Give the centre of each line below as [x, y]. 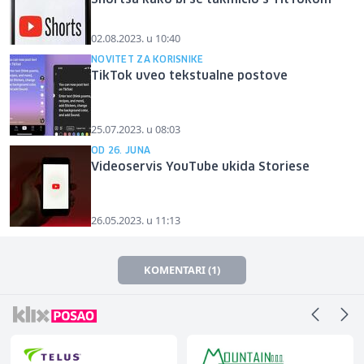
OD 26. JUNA [121, 150]
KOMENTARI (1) [182, 269]
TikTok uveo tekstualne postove [189, 76]
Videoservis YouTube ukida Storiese [200, 167]
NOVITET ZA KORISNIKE [147, 59]
